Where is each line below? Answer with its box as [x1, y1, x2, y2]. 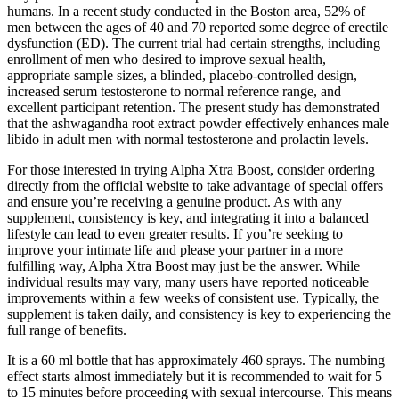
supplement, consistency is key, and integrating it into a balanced [7, 210, 369, 226]
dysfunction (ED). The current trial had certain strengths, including [7, 36, 380, 52]
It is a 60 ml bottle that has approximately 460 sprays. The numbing [7, 353, 385, 369]
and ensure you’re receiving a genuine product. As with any [7, 194, 342, 210]
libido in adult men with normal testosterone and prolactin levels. [7, 132, 369, 148]
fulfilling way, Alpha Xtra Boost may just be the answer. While [7, 258, 360, 274]
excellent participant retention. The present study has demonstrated [7, 100, 379, 116]
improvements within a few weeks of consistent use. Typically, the [7, 290, 379, 306]
